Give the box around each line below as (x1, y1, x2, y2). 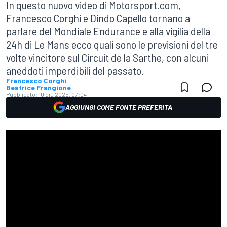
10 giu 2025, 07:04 (39, 91, 87, 98)
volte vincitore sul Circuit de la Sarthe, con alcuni (6, 51, 209, 64)
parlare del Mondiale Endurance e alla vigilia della (6, 24, 210, 37)
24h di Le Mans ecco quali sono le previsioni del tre (6, 37, 218, 51)
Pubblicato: (6, 91, 37, 98)
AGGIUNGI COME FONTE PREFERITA (65, 103, 172, 111)
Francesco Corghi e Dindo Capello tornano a (6, 11, 190, 24)
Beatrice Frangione (6, 83, 71, 92)
